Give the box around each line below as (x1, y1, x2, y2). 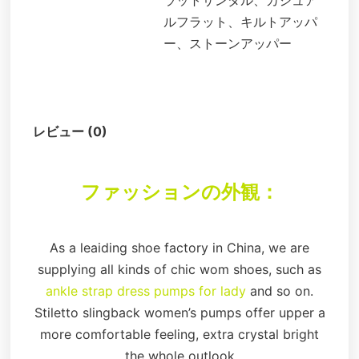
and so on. (246, 283, 313, 300)
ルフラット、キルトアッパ (163, 14, 317, 30)
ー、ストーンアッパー (163, 35, 292, 52)
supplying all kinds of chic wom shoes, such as (38, 261, 321, 278)
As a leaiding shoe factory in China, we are (50, 240, 309, 256)
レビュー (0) (32, 123, 107, 139)
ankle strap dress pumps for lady (46, 283, 246, 300)
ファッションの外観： (80, 178, 279, 204)
